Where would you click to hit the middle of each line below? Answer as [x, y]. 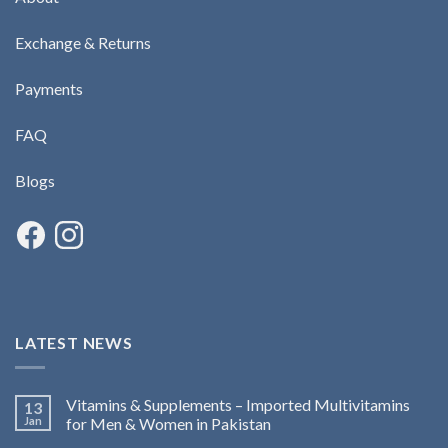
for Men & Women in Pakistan [168, 423]
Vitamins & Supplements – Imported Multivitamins [238, 404]
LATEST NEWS [74, 342]
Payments [49, 88]
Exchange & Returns [83, 43]
